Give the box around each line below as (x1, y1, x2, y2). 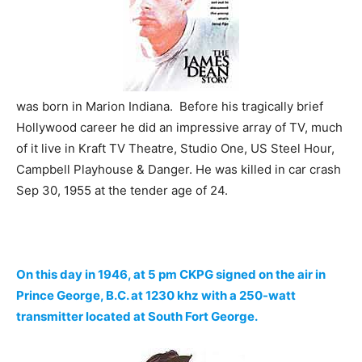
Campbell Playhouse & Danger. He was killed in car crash (16, 162, 341, 178)
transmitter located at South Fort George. (16, 309, 258, 325)
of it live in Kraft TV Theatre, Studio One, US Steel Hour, (16, 141, 335, 157)
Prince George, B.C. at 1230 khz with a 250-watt (16, 288, 296, 304)
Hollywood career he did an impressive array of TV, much (16, 120, 343, 136)
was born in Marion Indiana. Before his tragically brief (16, 99, 323, 115)
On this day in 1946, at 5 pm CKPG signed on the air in (16, 267, 326, 283)
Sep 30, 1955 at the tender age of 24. (16, 183, 228, 199)
